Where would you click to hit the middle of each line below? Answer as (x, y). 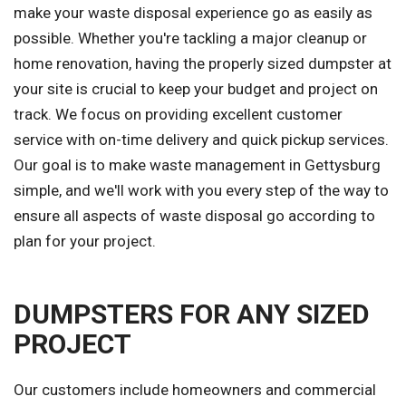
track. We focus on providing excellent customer (178, 115)
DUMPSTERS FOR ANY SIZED (192, 314)
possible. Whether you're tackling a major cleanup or (190, 39)
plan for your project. (85, 242)
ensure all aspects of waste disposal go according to (194, 216)
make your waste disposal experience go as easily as (193, 13)
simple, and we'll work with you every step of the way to (201, 191)
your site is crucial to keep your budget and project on (196, 89)
